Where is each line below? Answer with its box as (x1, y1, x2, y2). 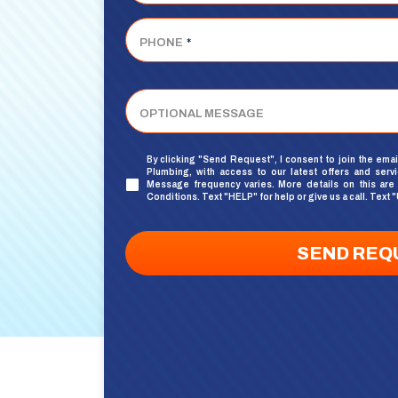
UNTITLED (139, 170, 200, 183)
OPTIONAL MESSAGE (139, 107, 264, 121)
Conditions (147, 192, 197, 203)
